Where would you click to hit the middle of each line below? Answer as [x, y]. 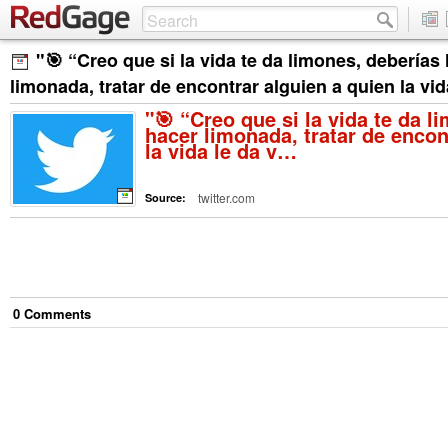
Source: [167, 197]
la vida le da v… [221, 150]
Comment [52, 313]
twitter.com [226, 197]
